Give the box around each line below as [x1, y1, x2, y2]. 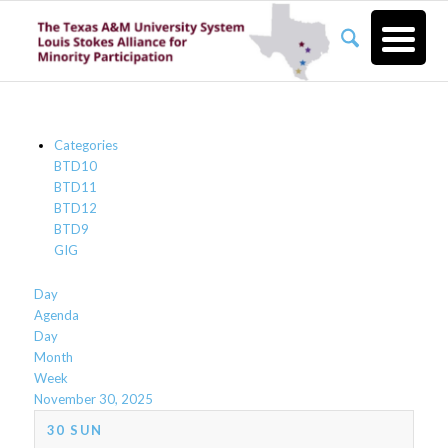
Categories [53, 137, 118, 153]
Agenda [33, 307, 79, 323]
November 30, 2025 [33, 391, 153, 407]
